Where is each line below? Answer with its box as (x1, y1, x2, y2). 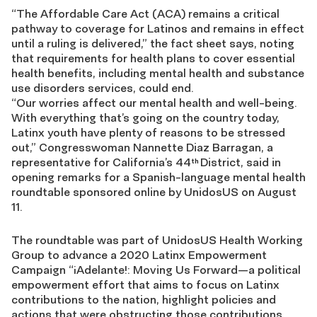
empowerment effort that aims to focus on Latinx (11, 277, 279, 292)
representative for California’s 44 (11, 155, 191, 169)
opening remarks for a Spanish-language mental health (11, 170, 306, 184)
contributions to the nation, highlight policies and (11, 292, 276, 306)
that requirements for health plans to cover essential (11, 51, 295, 65)
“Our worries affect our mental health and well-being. (11, 96, 296, 110)
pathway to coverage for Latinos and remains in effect (11, 21, 304, 35)
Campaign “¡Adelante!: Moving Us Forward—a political (11, 263, 301, 277)
